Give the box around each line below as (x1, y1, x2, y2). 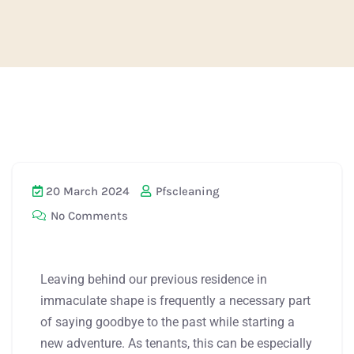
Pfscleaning (153, 183, 220, 198)
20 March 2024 (43, 183, 130, 198)
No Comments (47, 208, 128, 223)
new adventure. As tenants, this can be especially (40, 335, 312, 351)
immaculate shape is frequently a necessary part (40, 292, 311, 308)
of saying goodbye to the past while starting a (40, 314, 295, 330)
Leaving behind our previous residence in (40, 271, 267, 287)
